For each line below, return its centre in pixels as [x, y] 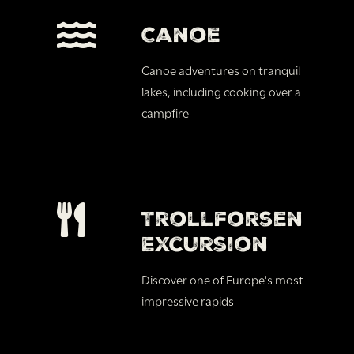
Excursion [205, 244]
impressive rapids [188, 300]
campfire [166, 112]
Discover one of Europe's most [223, 279]
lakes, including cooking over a [222, 90]
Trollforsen [223, 218]
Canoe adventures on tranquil [221, 69]
